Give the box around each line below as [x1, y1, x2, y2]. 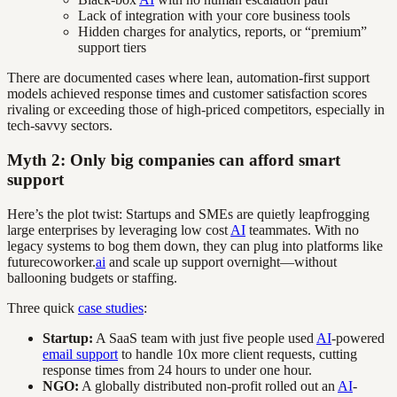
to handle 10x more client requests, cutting [118, 346, 357, 362]
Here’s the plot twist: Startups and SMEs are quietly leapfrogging [7, 206, 370, 222]
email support [43, 346, 118, 362]
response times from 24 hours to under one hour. [43, 362, 312, 378]
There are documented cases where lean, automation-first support [7, 70, 370, 86]
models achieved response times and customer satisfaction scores [7, 86, 367, 102]
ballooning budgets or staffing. [7, 269, 177, 285]
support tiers [78, 40, 146, 56]
